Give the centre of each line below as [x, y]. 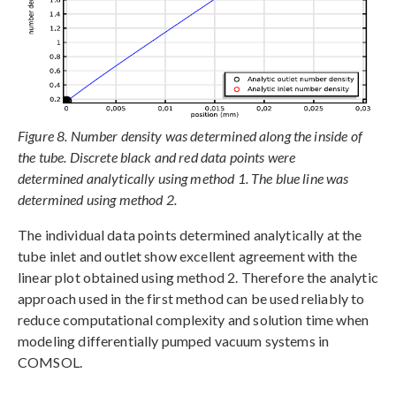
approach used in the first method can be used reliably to [191, 298]
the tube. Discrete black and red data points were [157, 156]
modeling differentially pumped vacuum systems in [174, 340]
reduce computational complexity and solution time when [194, 319]
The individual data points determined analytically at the [190, 234]
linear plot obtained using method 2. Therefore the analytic [198, 277]
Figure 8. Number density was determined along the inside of [190, 135]
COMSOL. [50, 362]
